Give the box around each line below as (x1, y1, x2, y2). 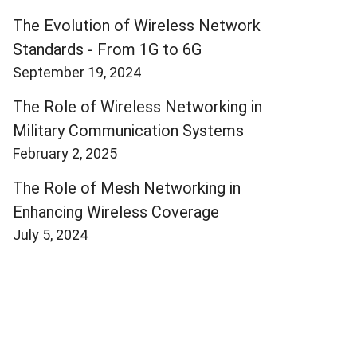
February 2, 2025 (13, 144, 117, 162)
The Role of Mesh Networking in (13, 178, 241, 198)
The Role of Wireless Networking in (13, 96, 262, 116)
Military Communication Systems (13, 120, 244, 140)
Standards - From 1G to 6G (13, 39, 202, 59)
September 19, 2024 (13, 63, 141, 80)
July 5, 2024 (13, 226, 88, 243)
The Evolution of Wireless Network (13, 15, 261, 35)
